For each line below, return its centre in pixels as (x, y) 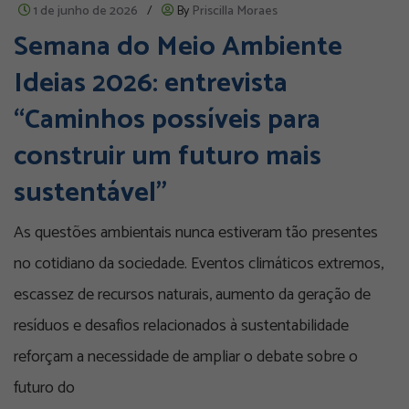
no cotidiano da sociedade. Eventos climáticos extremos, (199, 264)
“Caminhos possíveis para (167, 121)
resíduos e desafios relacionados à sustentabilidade (181, 326)
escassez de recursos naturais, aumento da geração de (192, 295)
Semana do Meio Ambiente (178, 47)
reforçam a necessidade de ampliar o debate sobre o (186, 357)
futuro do (44, 388)
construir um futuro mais (168, 157)
